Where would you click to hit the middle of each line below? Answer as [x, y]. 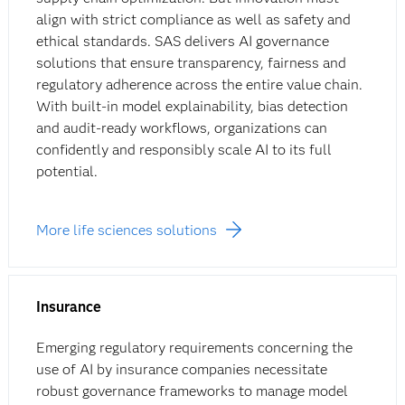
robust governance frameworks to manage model [192, 391]
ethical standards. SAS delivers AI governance [182, 42]
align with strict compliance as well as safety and [193, 20]
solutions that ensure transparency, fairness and [191, 63]
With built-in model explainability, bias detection [192, 107]
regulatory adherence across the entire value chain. [199, 85]
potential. [66, 172]
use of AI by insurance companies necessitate [181, 370]
